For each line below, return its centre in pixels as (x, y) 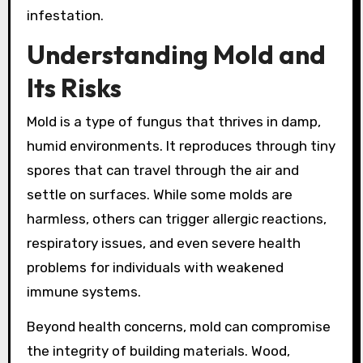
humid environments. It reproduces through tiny (181, 146)
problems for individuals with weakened (155, 268)
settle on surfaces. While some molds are (159, 195)
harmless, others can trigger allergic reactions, (176, 219)
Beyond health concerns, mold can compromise (178, 327)
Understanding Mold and (176, 54)
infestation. (65, 16)
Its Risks (74, 87)
